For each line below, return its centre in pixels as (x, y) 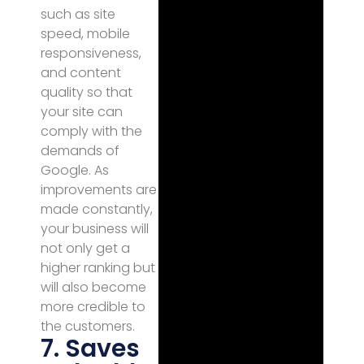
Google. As (75, 170)
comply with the (91, 131)
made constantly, (97, 209)
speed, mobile (85, 34)
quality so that (87, 92)
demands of (80, 151)
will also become (93, 287)
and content (81, 73)
